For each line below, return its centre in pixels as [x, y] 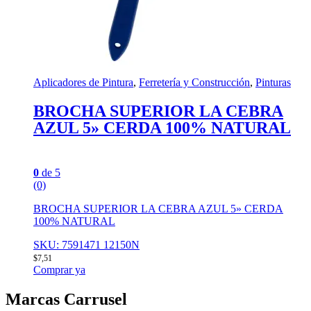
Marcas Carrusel [66, 300]
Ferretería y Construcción [194, 83]
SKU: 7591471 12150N [86, 245]
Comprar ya [59, 270]
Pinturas [273, 83]
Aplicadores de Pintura [83, 83]
